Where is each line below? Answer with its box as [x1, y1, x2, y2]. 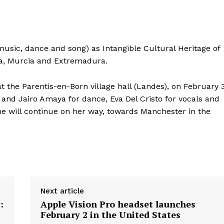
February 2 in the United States [40, 208, 180, 221]
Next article [40, 186, 84, 196]
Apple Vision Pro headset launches [40, 198, 195, 210]
